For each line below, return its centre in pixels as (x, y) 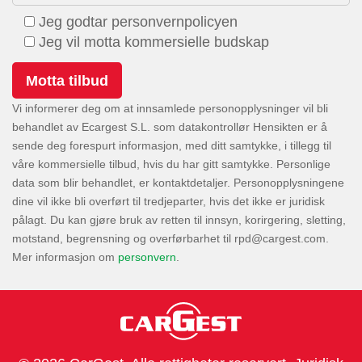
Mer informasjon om (65, 257)
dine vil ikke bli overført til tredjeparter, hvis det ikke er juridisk (168, 202)
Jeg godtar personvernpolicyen (138, 22)
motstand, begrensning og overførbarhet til (123, 239)
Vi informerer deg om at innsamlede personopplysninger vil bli (170, 109)
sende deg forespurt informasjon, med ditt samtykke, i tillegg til (172, 146)
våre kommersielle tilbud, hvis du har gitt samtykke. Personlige (171, 164)
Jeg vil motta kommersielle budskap (154, 42)
